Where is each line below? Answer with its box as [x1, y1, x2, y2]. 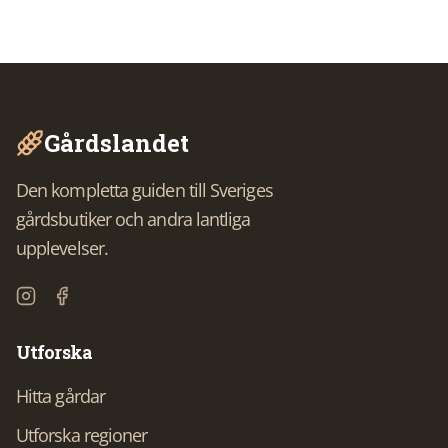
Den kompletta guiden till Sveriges [16, 177, 273, 202]
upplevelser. [16, 235, 108, 260]
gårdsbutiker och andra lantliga [16, 206, 251, 231]
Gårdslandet [44, 127, 189, 159]
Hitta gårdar [16, 383, 105, 408]
